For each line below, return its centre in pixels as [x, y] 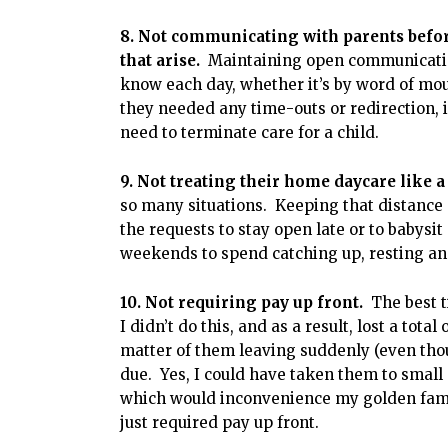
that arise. [162, 60]
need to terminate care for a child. [249, 132]
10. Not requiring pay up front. [243, 302]
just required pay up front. [219, 422]
